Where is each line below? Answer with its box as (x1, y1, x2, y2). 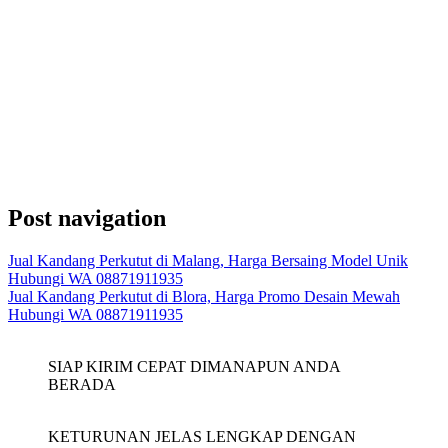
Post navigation (8, 205, 166, 232)
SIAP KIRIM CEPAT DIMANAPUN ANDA (48, 358, 340, 376)
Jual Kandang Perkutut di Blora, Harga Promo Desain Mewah (8, 288, 400, 306)
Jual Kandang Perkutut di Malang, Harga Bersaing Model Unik (8, 252, 408, 270)
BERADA (48, 376, 116, 394)
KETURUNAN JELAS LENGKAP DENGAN (48, 428, 356, 446)
